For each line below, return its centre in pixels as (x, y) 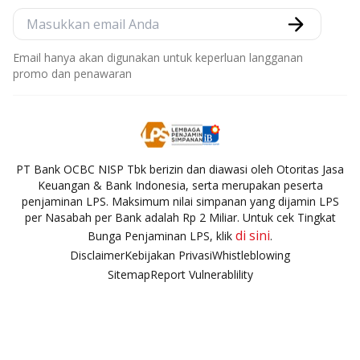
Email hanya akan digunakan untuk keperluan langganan (158, 58)
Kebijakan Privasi (168, 256)
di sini (253, 236)
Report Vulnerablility (201, 275)
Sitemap (129, 275)
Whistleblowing (251, 256)
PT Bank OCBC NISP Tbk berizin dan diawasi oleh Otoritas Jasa (180, 170)
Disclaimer (97, 256)
